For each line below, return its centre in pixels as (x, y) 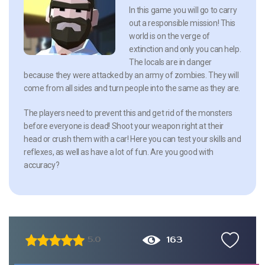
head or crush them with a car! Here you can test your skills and (132, 139)
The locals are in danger (170, 62)
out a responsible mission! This (182, 23)
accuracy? (42, 165)
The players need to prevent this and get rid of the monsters (128, 113)
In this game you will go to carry (183, 10)
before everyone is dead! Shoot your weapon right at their (124, 126)
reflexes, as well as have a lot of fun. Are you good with (119, 152)
